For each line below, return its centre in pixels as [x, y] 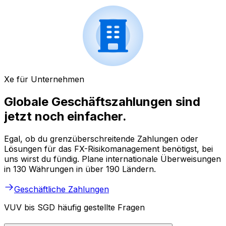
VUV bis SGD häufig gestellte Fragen [74, 208]
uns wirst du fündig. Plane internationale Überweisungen [112, 159]
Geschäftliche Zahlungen [62, 189]
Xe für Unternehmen [44, 79]
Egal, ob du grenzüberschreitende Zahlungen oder [101, 139]
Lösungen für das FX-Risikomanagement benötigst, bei [108, 149]
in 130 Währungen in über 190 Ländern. [80, 169]
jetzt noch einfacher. [65, 117]
